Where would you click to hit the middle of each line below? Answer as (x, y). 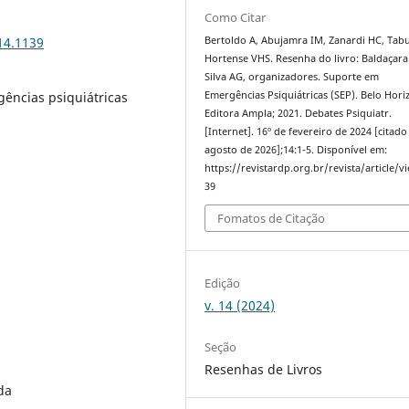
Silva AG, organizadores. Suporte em (292, 76)
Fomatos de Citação (272, 219)
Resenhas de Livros (264, 370)
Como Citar (236, 17)
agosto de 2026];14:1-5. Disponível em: (296, 149)
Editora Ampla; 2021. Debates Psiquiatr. (299, 113)
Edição (223, 283)
